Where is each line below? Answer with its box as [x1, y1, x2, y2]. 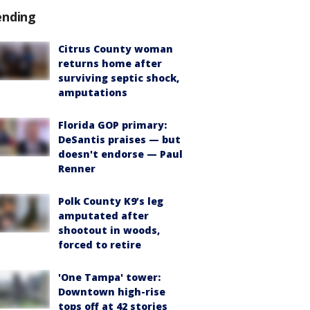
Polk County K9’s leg [58, 194, 163, 208]
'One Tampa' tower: [58, 270, 161, 284]
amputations [58, 85, 127, 99]
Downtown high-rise [58, 284, 165, 298]
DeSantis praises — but [58, 132, 181, 146]
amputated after [58, 208, 149, 222]
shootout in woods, [58, 223, 160, 237]
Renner [58, 161, 95, 175]
